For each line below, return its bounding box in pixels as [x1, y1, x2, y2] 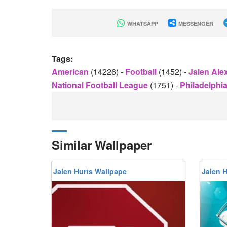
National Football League [52, 79, 150, 91]
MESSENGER [176, 20, 213, 27]
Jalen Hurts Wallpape [53, 166, 127, 176]
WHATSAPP [125, 20, 158, 27]
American [52, 66, 91, 78]
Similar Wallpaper [52, 136, 152, 154]
